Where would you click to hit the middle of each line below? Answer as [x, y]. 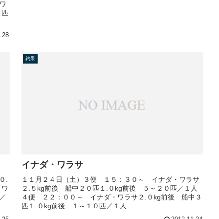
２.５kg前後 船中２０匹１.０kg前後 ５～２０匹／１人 [109, 188]
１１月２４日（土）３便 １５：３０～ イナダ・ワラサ [110, 180]
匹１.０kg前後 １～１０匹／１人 [74, 206]
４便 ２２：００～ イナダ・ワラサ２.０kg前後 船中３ [112, 197]
